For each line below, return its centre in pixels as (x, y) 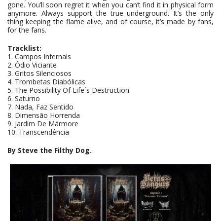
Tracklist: (24, 48)
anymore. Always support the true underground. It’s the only (110, 13)
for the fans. (27, 30)
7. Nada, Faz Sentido (40, 107)
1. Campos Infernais (39, 57)
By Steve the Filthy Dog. (50, 150)
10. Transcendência (40, 132)
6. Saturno (24, 99)
